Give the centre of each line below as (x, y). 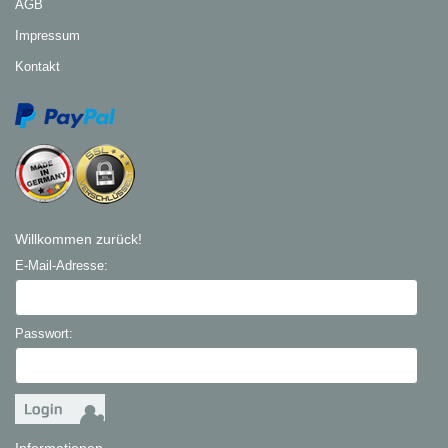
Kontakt (38, 67)
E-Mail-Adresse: (62, 265)
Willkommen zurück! (79, 239)
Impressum (48, 36)
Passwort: (44, 333)
